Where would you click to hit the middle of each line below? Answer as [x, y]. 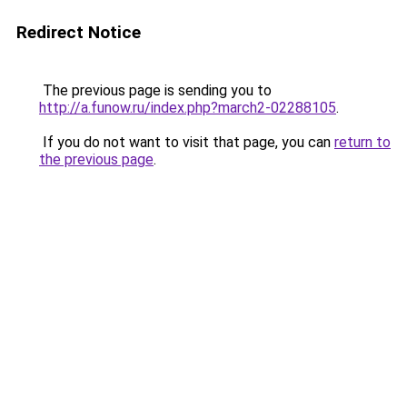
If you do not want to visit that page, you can [187, 142]
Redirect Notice [79, 32]
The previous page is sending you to [155, 90]
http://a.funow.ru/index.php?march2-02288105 [188, 108]
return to [362, 142]
